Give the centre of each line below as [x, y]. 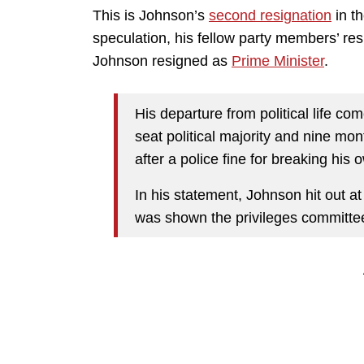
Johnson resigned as [162, 61]
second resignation [270, 16]
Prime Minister [278, 61]
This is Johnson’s [151, 16]
